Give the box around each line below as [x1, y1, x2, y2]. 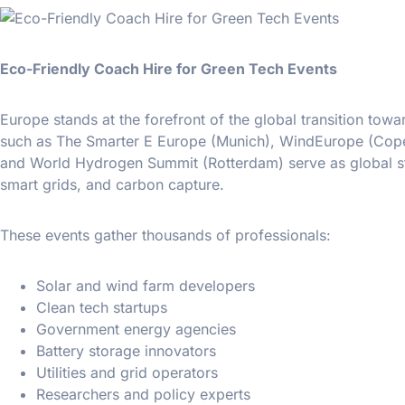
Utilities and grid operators [36, 363, 218, 381]
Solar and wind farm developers [36, 276, 255, 295]
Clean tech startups [36, 297, 167, 316]
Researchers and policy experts [36, 384, 250, 403]
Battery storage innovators [36, 341, 216, 360]
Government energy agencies [36, 319, 236, 338]
